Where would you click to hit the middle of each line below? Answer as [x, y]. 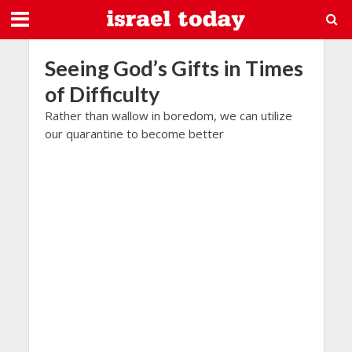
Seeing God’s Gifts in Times [174, 68]
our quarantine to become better [134, 134]
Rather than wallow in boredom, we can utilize [168, 115]
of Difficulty [102, 94]
